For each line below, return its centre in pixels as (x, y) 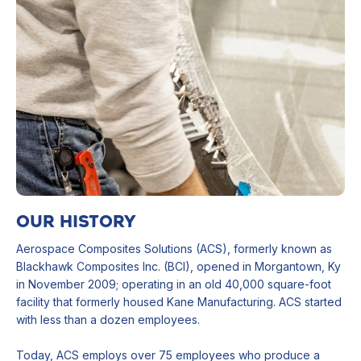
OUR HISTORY (76, 222)
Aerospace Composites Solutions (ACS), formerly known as (174, 249)
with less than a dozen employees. (108, 320)
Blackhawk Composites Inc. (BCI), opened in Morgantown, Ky (178, 267)
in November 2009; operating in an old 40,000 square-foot (174, 284)
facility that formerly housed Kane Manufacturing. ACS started (179, 302)
